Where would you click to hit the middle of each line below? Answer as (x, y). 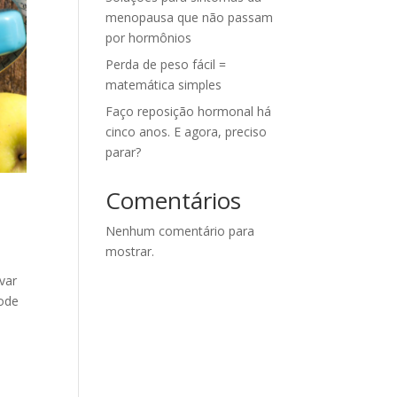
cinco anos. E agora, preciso (187, 132)
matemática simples (164, 85)
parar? (124, 152)
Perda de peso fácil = (166, 64)
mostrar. (130, 251)
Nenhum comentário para (180, 231)
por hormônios (149, 38)
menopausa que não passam (190, 17)
